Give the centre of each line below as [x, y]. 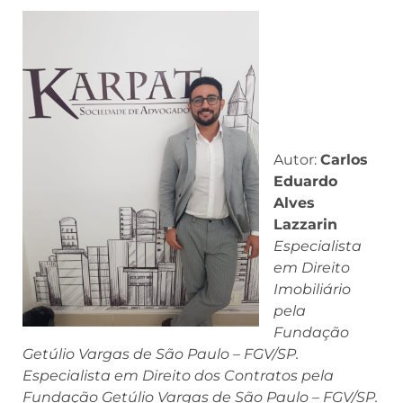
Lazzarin [305, 225]
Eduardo [305, 182]
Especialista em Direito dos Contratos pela [178, 376]
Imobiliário [312, 290]
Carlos [344, 160]
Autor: [297, 160]
